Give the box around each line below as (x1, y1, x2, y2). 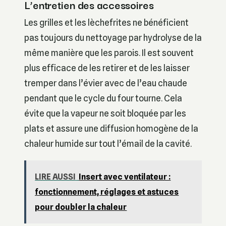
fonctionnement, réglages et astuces (35, 187, 179, 197)
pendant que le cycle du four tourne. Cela (24, 93, 182, 104)
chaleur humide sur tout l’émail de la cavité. (24, 138, 192, 149)
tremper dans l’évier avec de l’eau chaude (24, 78, 187, 89)
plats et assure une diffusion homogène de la (24, 123, 198, 134)
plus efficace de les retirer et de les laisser (24, 63, 190, 74)
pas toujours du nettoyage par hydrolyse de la (24, 32, 202, 43)
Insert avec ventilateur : (79, 172, 171, 182)
